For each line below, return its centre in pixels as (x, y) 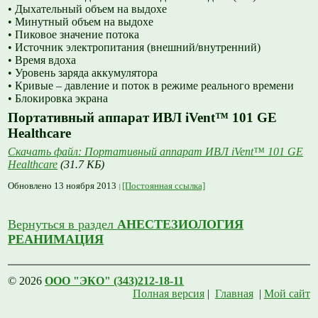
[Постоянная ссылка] (164, 186)
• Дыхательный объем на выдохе (88, 9)
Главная (234, 294)
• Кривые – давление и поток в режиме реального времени (151, 86)
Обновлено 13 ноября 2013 (62, 186)
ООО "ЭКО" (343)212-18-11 (115, 281)
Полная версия (168, 294)
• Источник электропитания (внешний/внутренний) (135, 48)
